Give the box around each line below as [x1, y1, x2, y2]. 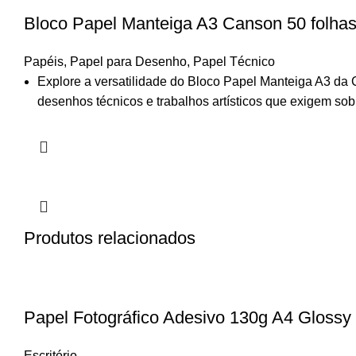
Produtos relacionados [24, 228, 195, 248]
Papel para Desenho [70, 55, 187, 68]
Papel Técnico [193, 55, 275, 68]
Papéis [24, 55, 64, 68]
